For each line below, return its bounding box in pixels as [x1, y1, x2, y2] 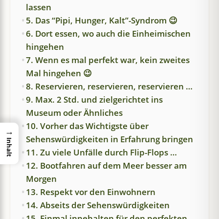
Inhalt [5, 137, 14, 157]
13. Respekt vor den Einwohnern [26, 186, 155, 197]
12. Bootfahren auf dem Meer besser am [26, 160, 187, 171]
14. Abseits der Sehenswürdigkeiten [26, 199, 170, 211]
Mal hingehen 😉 [26, 67, 92, 79]
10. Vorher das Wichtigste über [26, 120, 149, 131]
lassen [26, 1, 51, 13]
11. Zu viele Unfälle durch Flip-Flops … [26, 147, 177, 158]
